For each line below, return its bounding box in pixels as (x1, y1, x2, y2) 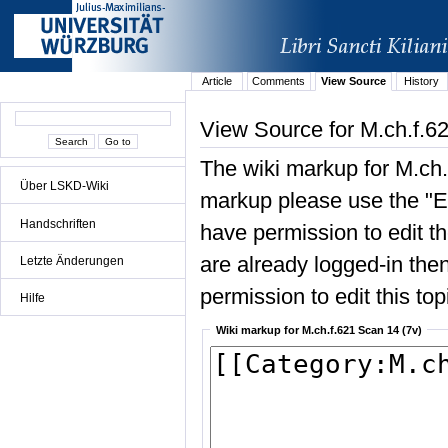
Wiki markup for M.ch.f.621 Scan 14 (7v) (215, 323, 422, 336)
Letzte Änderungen (20, 253, 124, 268)
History (404, 75, 440, 88)
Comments (252, 75, 306, 88)
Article (201, 75, 232, 88)
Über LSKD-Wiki (20, 179, 109, 194)
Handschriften (20, 216, 96, 231)
